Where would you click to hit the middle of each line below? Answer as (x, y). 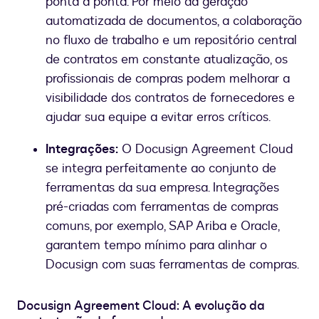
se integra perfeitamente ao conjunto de (161, 169)
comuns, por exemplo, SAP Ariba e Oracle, (162, 226)
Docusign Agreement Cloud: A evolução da (141, 306)
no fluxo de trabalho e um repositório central (171, 41)
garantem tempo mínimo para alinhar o (156, 246)
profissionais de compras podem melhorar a (168, 79)
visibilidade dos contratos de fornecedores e (170, 98)
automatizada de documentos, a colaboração (174, 21)
